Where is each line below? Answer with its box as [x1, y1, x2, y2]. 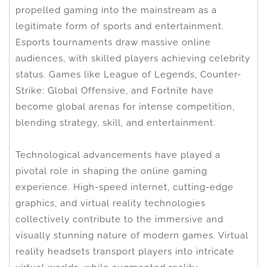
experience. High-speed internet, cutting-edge [15, 181, 234, 193]
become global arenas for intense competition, [15, 101, 235, 112]
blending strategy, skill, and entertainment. [15, 117, 216, 128]
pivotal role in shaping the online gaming [15, 165, 207, 176]
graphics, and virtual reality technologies [15, 197, 206, 209]
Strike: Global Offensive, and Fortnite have [15, 85, 214, 96]
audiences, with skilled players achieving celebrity [15, 52, 250, 64]
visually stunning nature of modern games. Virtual [15, 229, 249, 241]
